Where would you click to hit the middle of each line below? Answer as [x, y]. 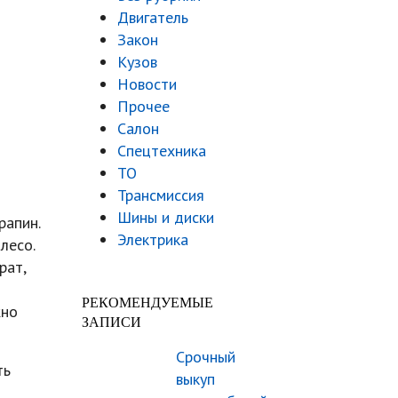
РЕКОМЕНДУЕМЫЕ [147, 302]
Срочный [205, 357]
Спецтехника [162, 151]
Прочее [143, 106]
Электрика [153, 239]
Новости [147, 84]
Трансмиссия [161, 195]
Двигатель [153, 17]
